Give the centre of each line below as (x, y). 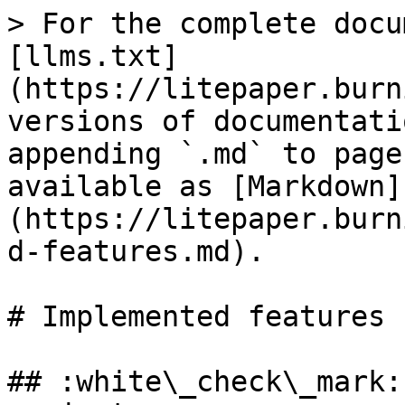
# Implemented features (196, 316)
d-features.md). (136, 251)
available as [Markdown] (205, 186)
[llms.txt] (93, 56)
